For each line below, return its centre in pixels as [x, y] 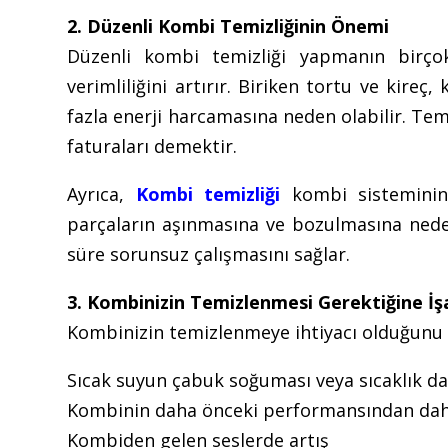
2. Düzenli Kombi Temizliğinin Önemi [228, 25]
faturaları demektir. [152, 145]
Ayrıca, [101, 193]
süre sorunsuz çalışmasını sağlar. [209, 253]
